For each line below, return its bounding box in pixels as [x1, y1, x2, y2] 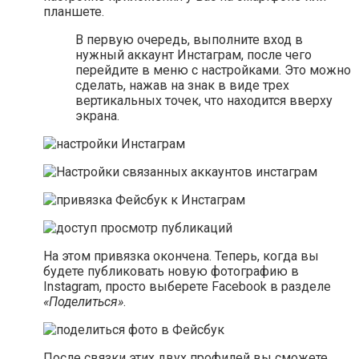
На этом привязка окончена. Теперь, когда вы [43, 248, 319, 264]
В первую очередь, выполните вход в [75, 32, 303, 48]
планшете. [43, 4, 104, 20]
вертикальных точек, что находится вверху [75, 93, 333, 109]
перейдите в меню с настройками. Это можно [75, 63, 351, 79]
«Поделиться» [43, 294, 123, 310]
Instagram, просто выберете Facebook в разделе [43, 279, 331, 295]
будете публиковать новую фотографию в [43, 264, 299, 280]
